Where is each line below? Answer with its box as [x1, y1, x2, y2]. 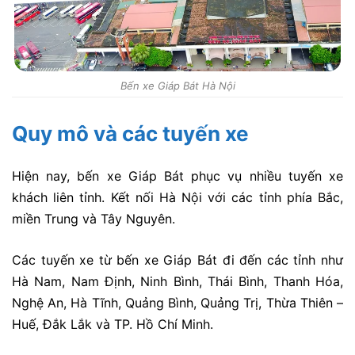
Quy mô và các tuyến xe [12, 120, 249, 146]
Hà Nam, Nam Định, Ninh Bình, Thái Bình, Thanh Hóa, [12, 273, 343, 290]
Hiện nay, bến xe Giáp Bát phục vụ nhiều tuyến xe [12, 167, 343, 184]
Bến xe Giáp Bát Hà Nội [120, 78, 235, 92]
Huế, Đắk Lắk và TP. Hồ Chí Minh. [12, 316, 213, 333]
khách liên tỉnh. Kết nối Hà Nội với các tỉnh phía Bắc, [12, 189, 343, 205]
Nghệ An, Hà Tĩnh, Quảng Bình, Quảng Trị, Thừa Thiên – [12, 295, 343, 311]
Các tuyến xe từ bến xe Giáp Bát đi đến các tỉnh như [12, 252, 343, 269]
